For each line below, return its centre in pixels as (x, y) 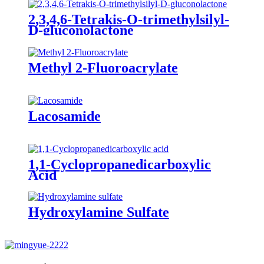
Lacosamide (65, 116)
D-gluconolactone (81, 30)
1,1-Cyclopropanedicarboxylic (120, 164)
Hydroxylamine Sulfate (99, 212)
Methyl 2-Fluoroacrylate (103, 67)
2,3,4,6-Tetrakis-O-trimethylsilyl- (129, 19)
